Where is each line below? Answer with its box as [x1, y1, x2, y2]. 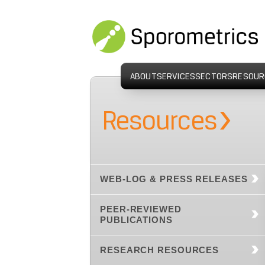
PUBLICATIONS [100, 215, 173, 225]
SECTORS [195, 70, 233, 81]
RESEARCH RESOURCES [100, 245, 219, 255]
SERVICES [156, 70, 196, 81]
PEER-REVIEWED [100, 204, 182, 214]
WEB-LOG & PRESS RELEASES [100, 174, 248, 184]
